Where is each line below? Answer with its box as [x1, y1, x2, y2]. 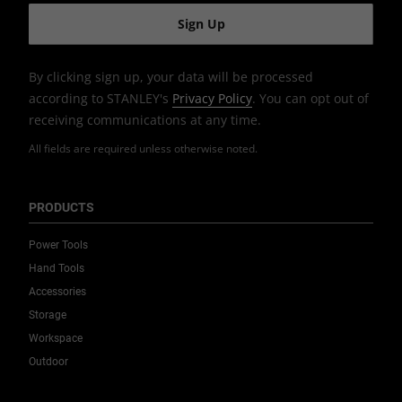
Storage [29, 309, 66, 322]
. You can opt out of [252, 90, 369, 108]
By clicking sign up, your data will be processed [29, 68, 313, 86]
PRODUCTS [29, 200, 94, 215]
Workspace [29, 332, 83, 345]
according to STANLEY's [29, 90, 172, 108]
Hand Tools [29, 262, 84, 275]
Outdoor [29, 355, 68, 369]
